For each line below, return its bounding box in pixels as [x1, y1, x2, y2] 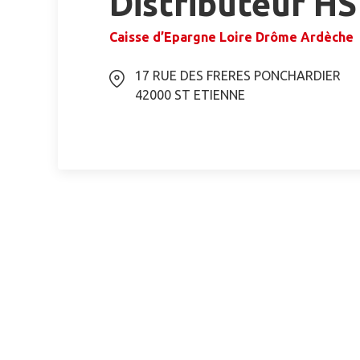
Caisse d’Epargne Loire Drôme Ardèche [109, 30, 354, 44]
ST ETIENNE [174, 88, 245, 102]
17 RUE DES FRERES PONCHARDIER [135, 68, 341, 83]
